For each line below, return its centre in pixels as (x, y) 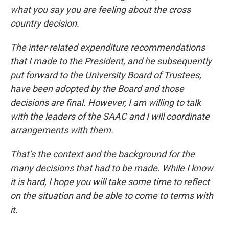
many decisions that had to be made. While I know (112, 168)
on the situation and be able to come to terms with (112, 196)
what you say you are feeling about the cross (100, 9)
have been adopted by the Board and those (97, 89)
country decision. (45, 23)
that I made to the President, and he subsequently (111, 61)
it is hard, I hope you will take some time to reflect (110, 182)
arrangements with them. (62, 130)
